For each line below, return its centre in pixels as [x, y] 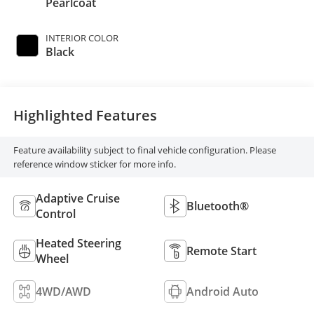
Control [55, 213]
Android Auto [223, 291]
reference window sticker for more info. [94, 164]
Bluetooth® [218, 206]
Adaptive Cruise [77, 198]
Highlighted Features [85, 116]
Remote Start [221, 251]
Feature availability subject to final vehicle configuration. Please [144, 150]
